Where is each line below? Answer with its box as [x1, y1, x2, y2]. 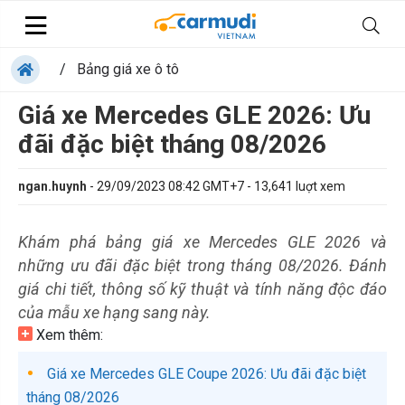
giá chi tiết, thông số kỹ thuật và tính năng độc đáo [18, 279, 387, 298]
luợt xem [293, 179, 345, 193]
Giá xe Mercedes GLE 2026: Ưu [18, 100, 371, 130]
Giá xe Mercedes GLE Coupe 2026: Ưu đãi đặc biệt [43, 365, 366, 382]
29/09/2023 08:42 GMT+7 [97, 179, 244, 193]
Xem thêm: [33, 326, 103, 344]
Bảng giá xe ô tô [77, 61, 179, 78]
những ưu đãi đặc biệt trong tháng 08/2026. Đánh [18, 256, 387, 275]
